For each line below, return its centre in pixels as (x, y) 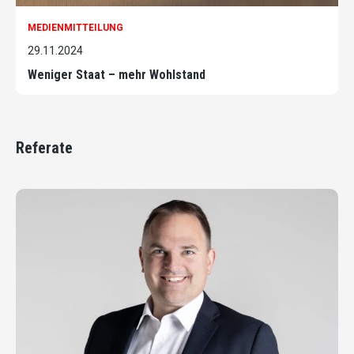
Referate (44, 148)
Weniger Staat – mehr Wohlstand (117, 75)
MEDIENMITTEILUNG (75, 28)
